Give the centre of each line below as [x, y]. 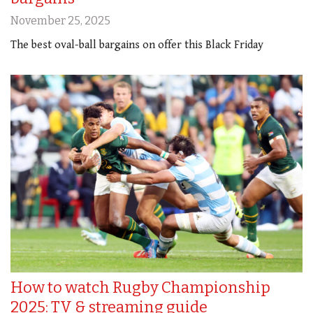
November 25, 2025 [60, 21]
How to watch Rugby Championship [140, 288]
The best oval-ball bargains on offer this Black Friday [137, 45]
